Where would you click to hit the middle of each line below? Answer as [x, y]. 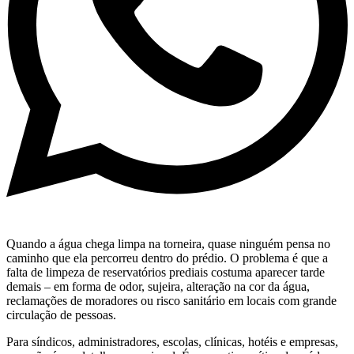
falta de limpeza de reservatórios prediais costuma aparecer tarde [166, 273]
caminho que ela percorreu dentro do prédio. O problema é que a [167, 258]
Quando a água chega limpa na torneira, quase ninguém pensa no [168, 244]
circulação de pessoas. [61, 315]
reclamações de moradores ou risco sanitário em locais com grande [171, 301]
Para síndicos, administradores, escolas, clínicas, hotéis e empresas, [172, 342]
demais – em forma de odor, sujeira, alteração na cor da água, [158, 287]
